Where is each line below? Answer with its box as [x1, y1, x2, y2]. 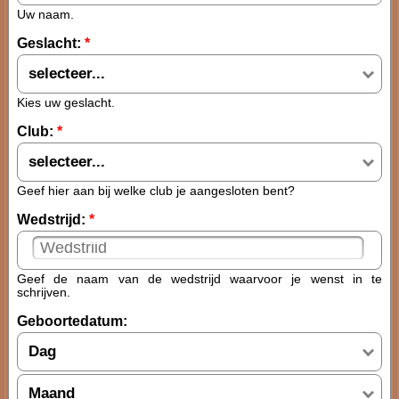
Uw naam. [17, 8, 74, 21]
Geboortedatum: [17, 313, 127, 329]
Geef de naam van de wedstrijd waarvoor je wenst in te [17, 273, 382, 286]
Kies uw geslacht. [17, 96, 115, 110]
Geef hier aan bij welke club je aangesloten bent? [17, 184, 295, 198]
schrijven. [17, 286, 70, 299]
